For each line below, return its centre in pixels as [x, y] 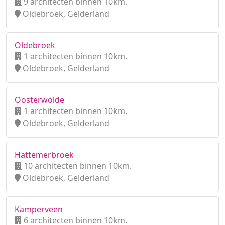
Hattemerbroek [44, 155]
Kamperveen [39, 209]
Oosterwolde [39, 100]
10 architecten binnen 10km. [77, 166]
